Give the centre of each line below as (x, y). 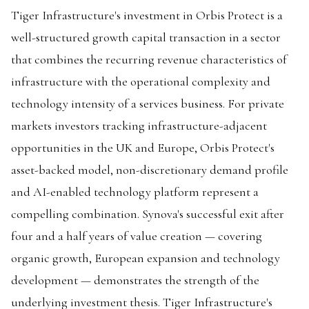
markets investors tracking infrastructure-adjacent (139, 126)
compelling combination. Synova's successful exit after (148, 214)
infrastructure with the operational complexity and (141, 81)
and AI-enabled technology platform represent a (135, 192)
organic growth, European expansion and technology (146, 258)
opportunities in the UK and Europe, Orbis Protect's (143, 148)
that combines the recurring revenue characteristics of (149, 59)
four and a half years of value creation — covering (137, 236)
